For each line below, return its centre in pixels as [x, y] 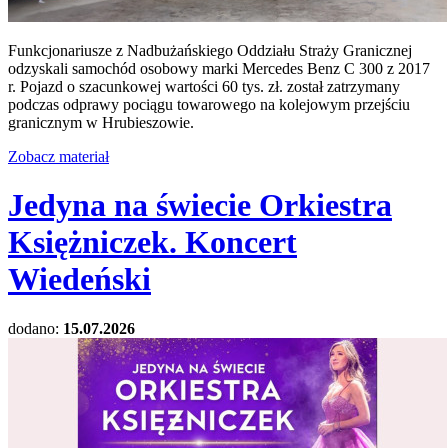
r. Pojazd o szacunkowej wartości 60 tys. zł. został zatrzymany [204, 86]
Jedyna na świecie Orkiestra [200, 205]
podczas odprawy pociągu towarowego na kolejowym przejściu [209, 104]
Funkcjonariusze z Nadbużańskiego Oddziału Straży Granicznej [210, 50]
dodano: [35, 328]
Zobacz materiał [58, 156]
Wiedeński [79, 279]
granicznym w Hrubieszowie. [101, 122]
